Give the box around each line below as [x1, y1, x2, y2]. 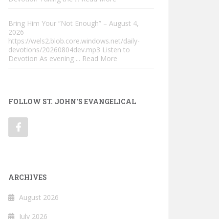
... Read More [76, 53, 117, 63]
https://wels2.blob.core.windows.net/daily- [8, 36, 140, 45]
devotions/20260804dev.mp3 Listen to [8, 44, 130, 54]
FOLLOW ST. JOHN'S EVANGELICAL [8, 96, 136, 106]
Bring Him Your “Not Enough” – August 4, [8, 18, 139, 28]
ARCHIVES [8, 172, 47, 182]
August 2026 [19, 192, 59, 202]
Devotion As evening [8, 53, 76, 63]
